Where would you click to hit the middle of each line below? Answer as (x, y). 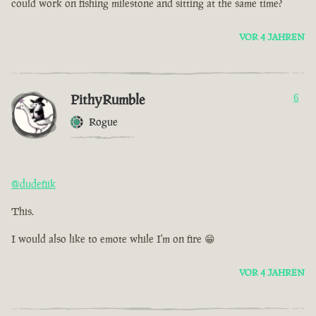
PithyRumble (108, 100)
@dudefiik (34, 184)
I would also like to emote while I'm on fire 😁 (113, 239)
